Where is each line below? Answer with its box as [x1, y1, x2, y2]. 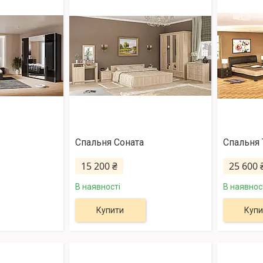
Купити [96, 205, 124, 215]
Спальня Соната [75, 137, 144, 149]
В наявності [75, 182, 120, 192]
